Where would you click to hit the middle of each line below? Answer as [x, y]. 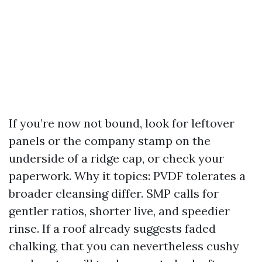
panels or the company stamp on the [110, 141]
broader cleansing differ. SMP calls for [114, 193]
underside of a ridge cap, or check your [116, 158]
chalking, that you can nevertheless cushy [124, 246]
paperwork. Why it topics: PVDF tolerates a [127, 176]
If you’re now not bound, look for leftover [122, 123]
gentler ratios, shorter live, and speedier [119, 211]
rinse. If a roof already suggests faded [112, 228]
